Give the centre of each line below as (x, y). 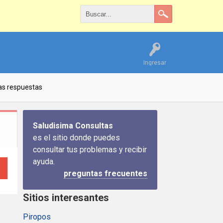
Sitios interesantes (66, 198)
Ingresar (155, 63)
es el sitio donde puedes (76, 138)
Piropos (37, 217)
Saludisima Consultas (73, 126)
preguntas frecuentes (106, 173)
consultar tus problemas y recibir (90, 150)
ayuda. (44, 162)
